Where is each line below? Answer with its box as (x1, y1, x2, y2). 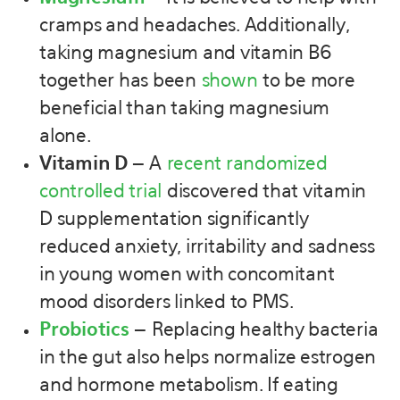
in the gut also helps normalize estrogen (39, 348, 376, 368)
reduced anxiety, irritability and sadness (39, 237, 375, 257)
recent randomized (166, 154, 328, 174)
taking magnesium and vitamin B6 (39, 44, 332, 63)
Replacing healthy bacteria (151, 321, 379, 340)
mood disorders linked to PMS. (39, 293, 294, 312)
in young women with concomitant (39, 265, 335, 285)
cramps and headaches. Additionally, (39, 16, 350, 36)
